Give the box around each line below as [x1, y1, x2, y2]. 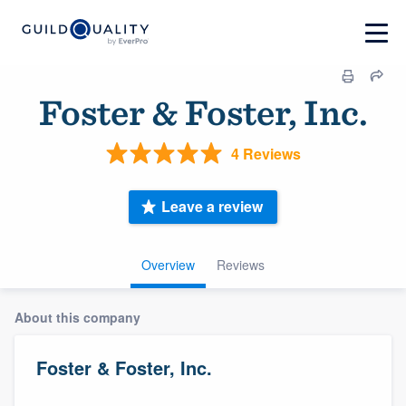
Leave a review [161, 196, 263, 217]
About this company [14, 307, 140, 326]
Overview [141, 255, 195, 274]
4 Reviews [230, 142, 301, 164]
